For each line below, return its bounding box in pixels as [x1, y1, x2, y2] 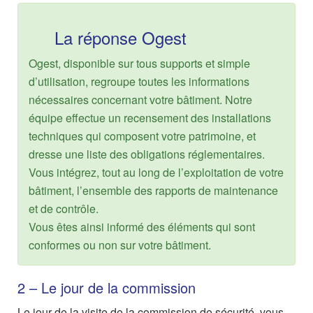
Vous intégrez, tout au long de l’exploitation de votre [29, 164, 284, 180]
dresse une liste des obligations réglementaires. [29, 146, 265, 162]
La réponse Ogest [50, 25, 187, 50]
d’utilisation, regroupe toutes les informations [29, 73, 249, 89]
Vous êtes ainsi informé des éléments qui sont [29, 219, 255, 235]
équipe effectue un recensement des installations [29, 110, 271, 126]
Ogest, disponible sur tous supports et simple [29, 55, 250, 71]
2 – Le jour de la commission [17, 277, 196, 298]
